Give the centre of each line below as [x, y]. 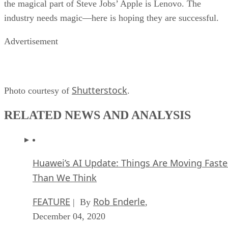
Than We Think [65, 178]
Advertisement [31, 41]
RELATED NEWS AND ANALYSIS [97, 115]
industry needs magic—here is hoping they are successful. [111, 18]
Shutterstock [99, 90]
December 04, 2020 [69, 217]
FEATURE [51, 202]
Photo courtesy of [38, 91]
